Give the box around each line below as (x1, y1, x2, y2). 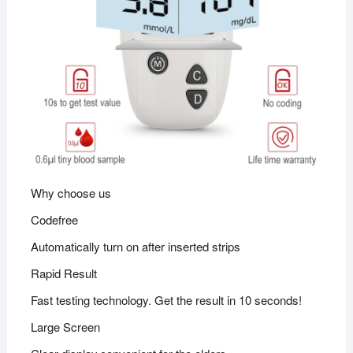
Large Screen (30, 318, 100, 336)
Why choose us (30, 184, 111, 202)
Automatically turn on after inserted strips (30, 238, 240, 255)
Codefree (30, 211, 78, 229)
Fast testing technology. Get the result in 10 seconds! (30, 292, 302, 309)
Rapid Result (30, 265, 97, 282)
